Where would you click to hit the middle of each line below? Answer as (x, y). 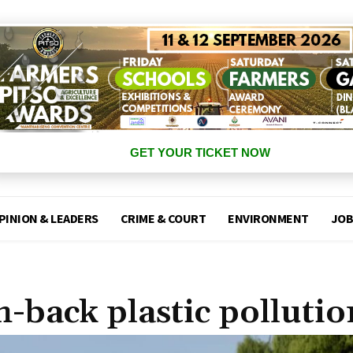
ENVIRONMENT (268, 219)
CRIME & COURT (163, 219)
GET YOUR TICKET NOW (200, 153)
